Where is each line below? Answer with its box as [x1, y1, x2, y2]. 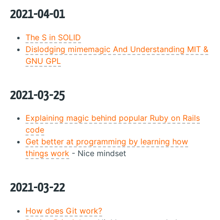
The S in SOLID [26, 32, 81, 42]
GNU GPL [26, 55, 61, 66]
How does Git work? [26, 205, 102, 216]
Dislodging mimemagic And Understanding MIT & [26, 44, 208, 54]
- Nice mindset [69, 148, 126, 158]
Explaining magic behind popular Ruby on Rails [26, 113, 200, 123]
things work [26, 148, 69, 158]
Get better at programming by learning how [26, 137, 188, 146]
